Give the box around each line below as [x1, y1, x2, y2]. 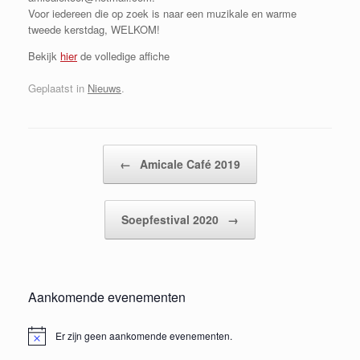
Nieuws [88, 80, 121, 96]
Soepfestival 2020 [121, 211, 222, 227]
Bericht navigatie [28, 144, 106, 160]
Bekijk [28, 48, 60, 64]
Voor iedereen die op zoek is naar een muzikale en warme [28, 6, 297, 22]
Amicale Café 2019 [137, 155, 240, 172]
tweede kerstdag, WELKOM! [28, 22, 160, 38]
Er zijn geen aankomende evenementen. [55, 329, 232, 343]
